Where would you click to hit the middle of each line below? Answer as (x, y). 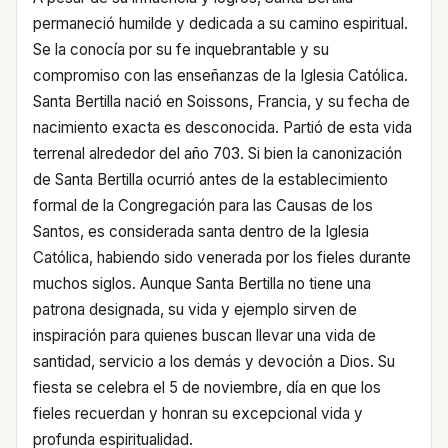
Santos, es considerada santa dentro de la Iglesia (201, 231)
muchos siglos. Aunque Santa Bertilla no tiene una (202, 283)
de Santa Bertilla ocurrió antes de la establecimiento (210, 179)
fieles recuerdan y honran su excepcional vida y (198, 413)
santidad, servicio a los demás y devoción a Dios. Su (214, 361)
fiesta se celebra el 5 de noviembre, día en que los (207, 387)
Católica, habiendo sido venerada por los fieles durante (222, 257)
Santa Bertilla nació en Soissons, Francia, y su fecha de (221, 101)
